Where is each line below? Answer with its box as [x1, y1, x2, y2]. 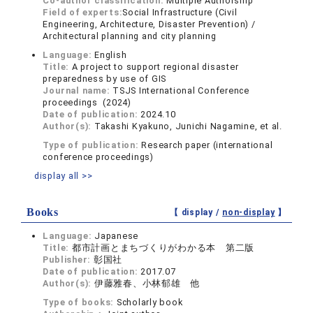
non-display [222, 208, 275, 217]
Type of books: [43, 297, 117, 307]
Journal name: [43, 85, 113, 96]
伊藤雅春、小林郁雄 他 [94, 278, 201, 289]
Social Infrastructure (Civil [122, 7, 238, 17]
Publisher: [43, 254, 94, 265]
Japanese [94, 231, 139, 241]
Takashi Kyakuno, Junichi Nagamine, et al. [94, 121, 282, 131]
